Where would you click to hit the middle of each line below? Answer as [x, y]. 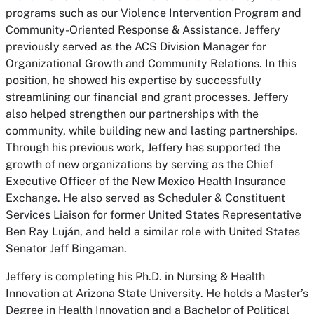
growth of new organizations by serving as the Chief [139, 164]
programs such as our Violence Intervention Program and [153, 13]
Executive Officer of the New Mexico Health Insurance [146, 181]
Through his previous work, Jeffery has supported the [143, 148]
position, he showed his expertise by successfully [134, 80]
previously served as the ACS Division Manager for [136, 47]
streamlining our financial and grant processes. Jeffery [147, 97]
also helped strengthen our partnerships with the [132, 114]
